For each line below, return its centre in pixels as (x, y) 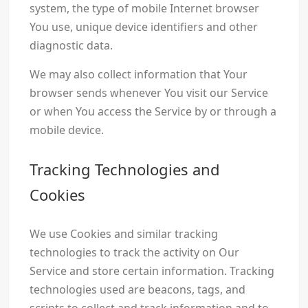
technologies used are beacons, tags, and (137, 290)
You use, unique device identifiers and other (143, 27)
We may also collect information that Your (138, 75)
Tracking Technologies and (124, 169)
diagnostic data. (71, 46)
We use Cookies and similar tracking (123, 234)
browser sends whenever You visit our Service (148, 93)
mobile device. (66, 130)
